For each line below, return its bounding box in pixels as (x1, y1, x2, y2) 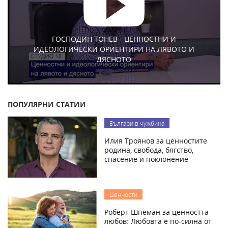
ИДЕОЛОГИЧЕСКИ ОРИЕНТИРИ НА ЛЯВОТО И (34, 44, 194, 54)
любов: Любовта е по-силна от (104, 216, 212, 226)
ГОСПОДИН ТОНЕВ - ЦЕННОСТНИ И (52, 34, 176, 44)
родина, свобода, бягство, (104, 145, 193, 155)
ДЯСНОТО (97, 54, 131, 64)
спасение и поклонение (104, 154, 188, 164)
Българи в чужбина (109, 119, 164, 128)
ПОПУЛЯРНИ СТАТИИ (8, 99, 86, 109)
